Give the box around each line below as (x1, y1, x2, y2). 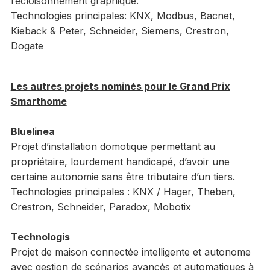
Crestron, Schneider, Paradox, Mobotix (10, 201, 191, 213)
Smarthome (10, 95, 67, 108)
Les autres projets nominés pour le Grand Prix (10, 80, 230, 93)
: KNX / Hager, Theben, (124, 186, 236, 198)
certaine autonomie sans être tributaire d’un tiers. (10, 171, 235, 183)
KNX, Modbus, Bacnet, (126, 10, 235, 22)
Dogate (10, 40, 43, 52)
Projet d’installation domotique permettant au (10, 140, 215, 153)
